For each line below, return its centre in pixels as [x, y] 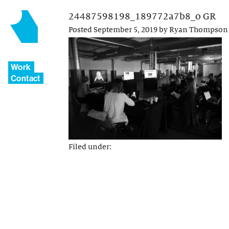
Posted [81, 30]
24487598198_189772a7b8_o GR [142, 16]
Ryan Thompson [199, 30]
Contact [26, 78]
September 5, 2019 [125, 30]
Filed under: [90, 147]
